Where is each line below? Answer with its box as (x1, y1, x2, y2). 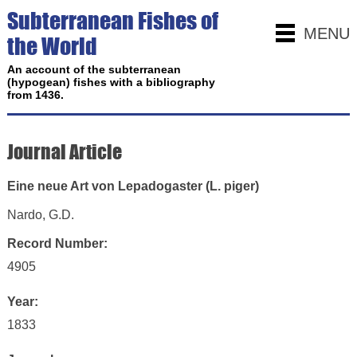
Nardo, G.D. (6, 208, 74, 222)
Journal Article (6, 140, 122, 163)
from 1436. (6, 88, 64, 101)
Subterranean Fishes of (6, 7, 218, 34)
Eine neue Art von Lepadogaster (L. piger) (6, 179, 259, 193)
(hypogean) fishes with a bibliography (6, 76, 215, 88)
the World (6, 33, 97, 60)
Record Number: (6, 237, 108, 250)
